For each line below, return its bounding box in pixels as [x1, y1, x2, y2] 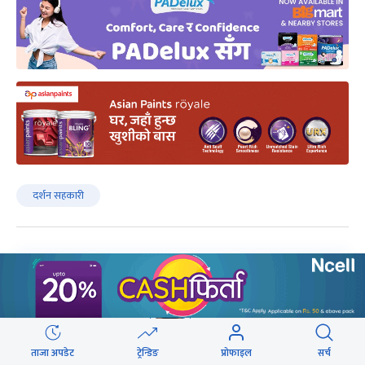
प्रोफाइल [221, 345, 253, 361]
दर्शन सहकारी [33, 186, 84, 204]
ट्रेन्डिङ [136, 345, 159, 361]
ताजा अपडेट [31, 345, 75, 361]
